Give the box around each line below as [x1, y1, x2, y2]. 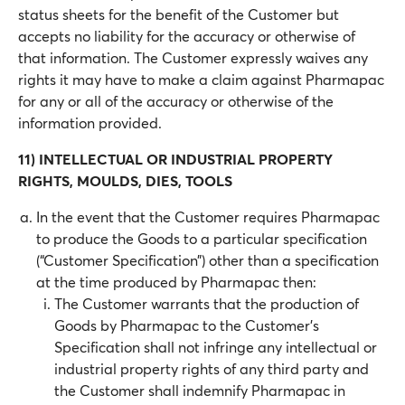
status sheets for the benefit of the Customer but [18, 5, 339, 24]
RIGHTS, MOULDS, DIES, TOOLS [18, 171, 232, 190]
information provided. [18, 113, 162, 132]
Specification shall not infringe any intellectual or [54, 337, 377, 356]
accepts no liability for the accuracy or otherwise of [18, 26, 355, 45]
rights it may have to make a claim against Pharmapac [18, 70, 384, 89]
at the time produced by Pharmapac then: [36, 272, 316, 291]
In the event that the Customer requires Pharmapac [36, 207, 380, 226]
